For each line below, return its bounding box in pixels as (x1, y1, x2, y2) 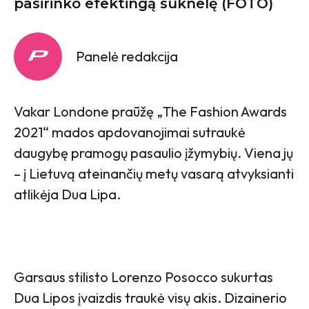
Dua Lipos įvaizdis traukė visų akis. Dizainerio (14, 288, 287, 306)
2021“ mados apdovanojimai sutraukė (14, 123, 246, 141)
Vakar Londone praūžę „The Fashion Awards (14, 102, 287, 120)
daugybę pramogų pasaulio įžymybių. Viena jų (14, 143, 293, 161)
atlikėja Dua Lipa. (14, 185, 121, 203)
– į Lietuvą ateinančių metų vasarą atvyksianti (14, 164, 294, 182)
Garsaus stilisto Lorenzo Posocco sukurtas (14, 268, 273, 286)
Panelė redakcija (76, 47, 178, 65)
